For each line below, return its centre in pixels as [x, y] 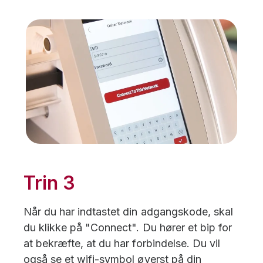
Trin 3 [50, 183]
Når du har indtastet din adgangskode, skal [128, 211]
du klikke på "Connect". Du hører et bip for [128, 227]
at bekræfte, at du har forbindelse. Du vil [122, 243]
